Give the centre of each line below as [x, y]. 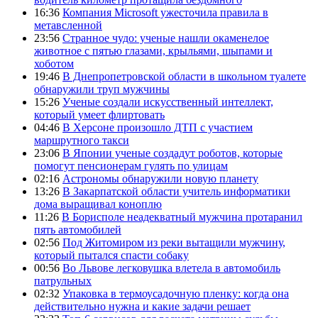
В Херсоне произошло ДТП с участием [158, 127]
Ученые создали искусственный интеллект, [168, 102]
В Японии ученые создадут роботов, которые [172, 153]
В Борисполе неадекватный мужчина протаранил [182, 216]
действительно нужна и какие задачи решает [142, 306]
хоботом [54, 63]
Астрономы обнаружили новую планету [160, 178]
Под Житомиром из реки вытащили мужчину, [174, 242]
